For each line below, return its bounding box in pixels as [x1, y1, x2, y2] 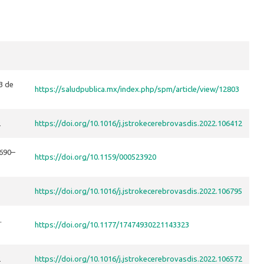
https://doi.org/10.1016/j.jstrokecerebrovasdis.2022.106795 [35, 187, 242, 196]
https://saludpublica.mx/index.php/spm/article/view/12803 [35, 85, 239, 94]
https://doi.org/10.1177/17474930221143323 [35, 220, 189, 229]
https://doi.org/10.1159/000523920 [35, 153, 156, 161]
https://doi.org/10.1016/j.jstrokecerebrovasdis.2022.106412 [35, 119, 242, 128]
